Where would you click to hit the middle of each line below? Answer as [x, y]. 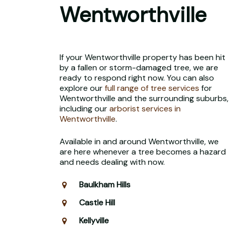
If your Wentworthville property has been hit [142, 57]
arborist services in [145, 108]
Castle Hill [97, 202]
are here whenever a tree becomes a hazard [142, 151]
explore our [82, 88]
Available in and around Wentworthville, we [139, 141]
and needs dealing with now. [112, 162]
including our [84, 108]
